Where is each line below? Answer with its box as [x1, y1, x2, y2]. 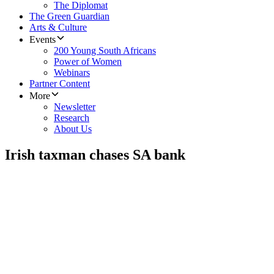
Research [54, 113, 89, 124]
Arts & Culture [29, 22, 87, 33]
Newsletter [54, 102, 95, 113]
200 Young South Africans [54, 45, 156, 56]
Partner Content [29, 78, 90, 89]
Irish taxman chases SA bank [5, 147, 185, 163]
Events [29, 34, 56, 45]
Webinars [54, 67, 90, 78]
